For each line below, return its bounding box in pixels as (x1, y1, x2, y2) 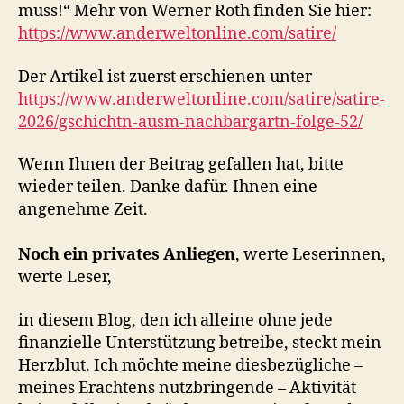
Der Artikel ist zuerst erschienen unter (18, 66, 312, 87)
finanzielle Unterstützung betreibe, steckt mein (18, 332, 381, 353)
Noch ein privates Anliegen (18, 244, 235, 266)
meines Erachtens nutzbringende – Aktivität (18, 377, 356, 399)
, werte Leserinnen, (235, 244, 386, 266)
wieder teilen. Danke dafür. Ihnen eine (18, 177, 317, 198)
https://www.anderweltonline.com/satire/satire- (18, 88, 385, 110)
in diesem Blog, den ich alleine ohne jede (18, 309, 333, 331)
